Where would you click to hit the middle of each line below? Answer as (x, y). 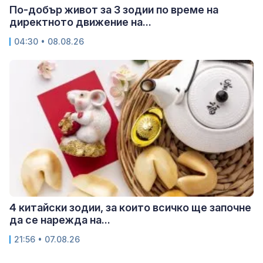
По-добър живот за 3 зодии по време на (114, 9)
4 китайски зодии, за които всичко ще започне (130, 207)
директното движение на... (80, 22)
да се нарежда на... (60, 220)
